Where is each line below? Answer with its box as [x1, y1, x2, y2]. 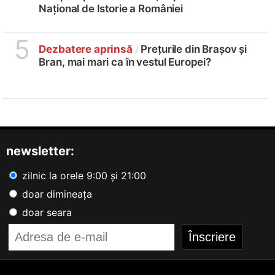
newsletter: [6, 143, 74, 158]
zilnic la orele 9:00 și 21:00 [19, 169, 146, 182]
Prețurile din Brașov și [138, 42, 247, 55]
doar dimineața [19, 187, 92, 200]
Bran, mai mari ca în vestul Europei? [39, 55, 212, 68]
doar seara [19, 206, 72, 219]
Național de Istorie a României [39, 2, 183, 15]
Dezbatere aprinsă [39, 42, 133, 55]
